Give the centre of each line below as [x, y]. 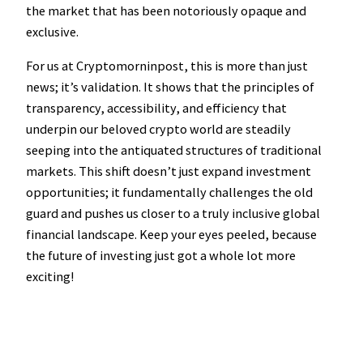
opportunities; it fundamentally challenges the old [169, 192]
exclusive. [52, 31]
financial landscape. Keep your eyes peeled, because [171, 235]
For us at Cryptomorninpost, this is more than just [167, 66]
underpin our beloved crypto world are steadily [158, 129]
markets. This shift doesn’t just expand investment [169, 171]
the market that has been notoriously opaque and [166, 10]
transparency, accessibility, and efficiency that [156, 108]
